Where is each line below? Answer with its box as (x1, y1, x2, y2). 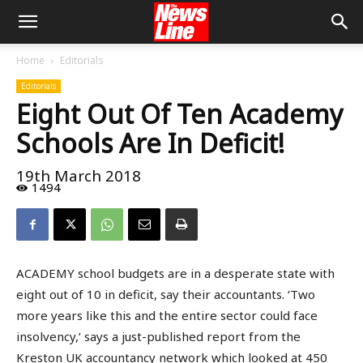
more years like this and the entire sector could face (16, 307, 318, 324)
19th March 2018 (16, 165, 141, 186)
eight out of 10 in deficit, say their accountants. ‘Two (16, 286, 315, 303)
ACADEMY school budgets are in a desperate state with (16, 265, 335, 282)
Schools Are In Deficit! (16, 126, 284, 160)
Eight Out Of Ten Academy (16, 96, 343, 131)
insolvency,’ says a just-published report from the (16, 328, 301, 345)
